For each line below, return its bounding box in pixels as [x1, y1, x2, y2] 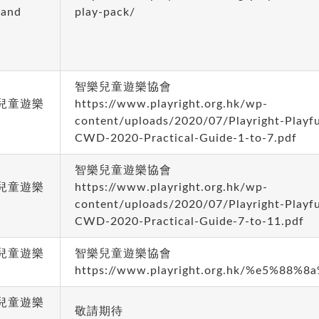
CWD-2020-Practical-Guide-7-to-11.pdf [74, 216, 304, 227]
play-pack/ [74, 6, 135, 18]
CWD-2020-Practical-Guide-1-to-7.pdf [74, 132, 297, 144]
